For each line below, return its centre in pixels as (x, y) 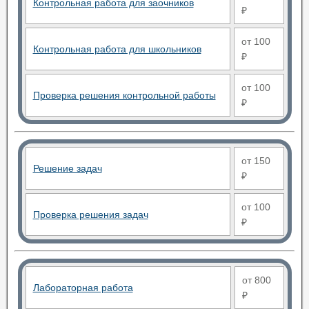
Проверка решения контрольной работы (124, 95)
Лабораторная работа (83, 288)
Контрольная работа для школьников (117, 49)
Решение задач (67, 168)
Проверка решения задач (90, 215)
